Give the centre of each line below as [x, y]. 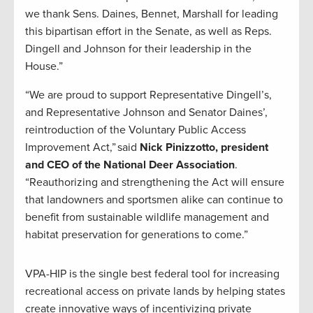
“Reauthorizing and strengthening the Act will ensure [155, 182]
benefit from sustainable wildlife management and [147, 217]
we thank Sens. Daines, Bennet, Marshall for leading [152, 14]
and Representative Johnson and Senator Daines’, [146, 112]
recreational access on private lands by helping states [155, 291]
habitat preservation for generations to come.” [138, 234]
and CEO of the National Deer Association [130, 165]
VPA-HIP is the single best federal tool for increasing [152, 274]
